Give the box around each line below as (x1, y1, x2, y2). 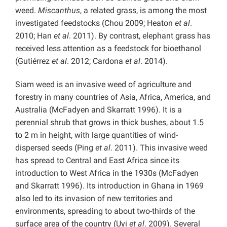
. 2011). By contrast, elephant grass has (69, 31, 210, 41)
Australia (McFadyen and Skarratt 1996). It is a (15, 105, 182, 115)
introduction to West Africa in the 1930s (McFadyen (15, 168, 199, 178)
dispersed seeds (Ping (15, 143, 95, 153)
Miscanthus (38, 6, 80, 16)
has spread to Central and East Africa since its (15, 156, 179, 166)
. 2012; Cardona (67, 56, 125, 66)
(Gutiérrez (15, 56, 52, 66)
